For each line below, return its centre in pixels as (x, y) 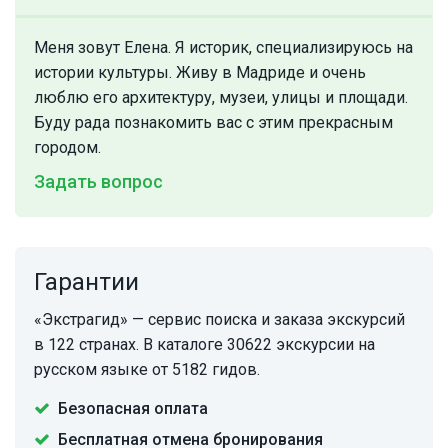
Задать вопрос (98, 182)
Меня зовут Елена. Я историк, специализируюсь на (223, 48)
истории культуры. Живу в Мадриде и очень (200, 73)
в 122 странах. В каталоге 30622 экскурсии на (204, 345)
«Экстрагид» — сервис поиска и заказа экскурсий (219, 320)
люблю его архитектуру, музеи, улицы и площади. (221, 98)
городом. (67, 148)
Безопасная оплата (133, 409)
